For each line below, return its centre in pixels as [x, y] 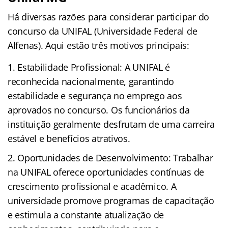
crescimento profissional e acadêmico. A [92, 186]
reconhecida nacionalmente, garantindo [91, 81]
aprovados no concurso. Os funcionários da [99, 110]
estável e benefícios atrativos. [69, 138]
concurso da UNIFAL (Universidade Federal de [103, 31]
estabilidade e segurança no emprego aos [95, 95]
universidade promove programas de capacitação [111, 200]
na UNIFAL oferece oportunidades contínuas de [106, 172]
